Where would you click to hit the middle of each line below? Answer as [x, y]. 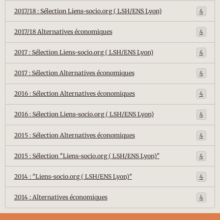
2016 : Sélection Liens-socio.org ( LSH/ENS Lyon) [84, 114]
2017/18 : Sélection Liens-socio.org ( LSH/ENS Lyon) [88, 11]
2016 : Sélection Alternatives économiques [74, 94]
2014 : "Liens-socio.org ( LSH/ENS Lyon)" [73, 176]
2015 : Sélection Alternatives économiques [74, 135]
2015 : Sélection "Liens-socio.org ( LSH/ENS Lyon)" [87, 156]
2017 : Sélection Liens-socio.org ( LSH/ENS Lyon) [83, 53]
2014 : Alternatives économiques [61, 197]
